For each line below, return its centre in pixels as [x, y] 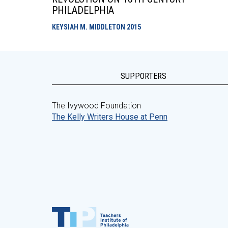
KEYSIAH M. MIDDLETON [89, 27]
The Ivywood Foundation [96, 106]
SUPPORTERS [144, 76]
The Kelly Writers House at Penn [110, 117]
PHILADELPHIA [83, 10]
